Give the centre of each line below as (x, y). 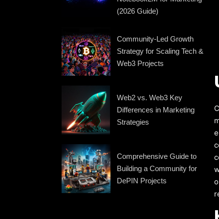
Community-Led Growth (155, 39)
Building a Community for (157, 169)
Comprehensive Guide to (157, 156)
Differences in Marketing (156, 110)
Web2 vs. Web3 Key (150, 98)
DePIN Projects (142, 181)
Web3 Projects (141, 64)
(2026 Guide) (138, 11)
